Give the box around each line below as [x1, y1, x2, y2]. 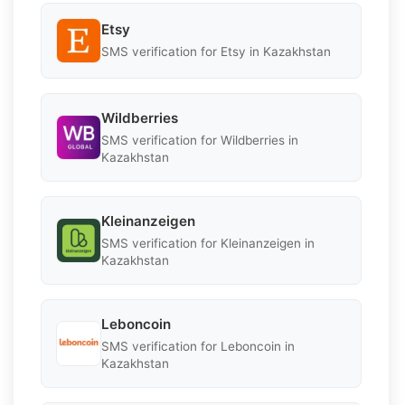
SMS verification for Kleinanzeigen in [101, 235, 315, 250]
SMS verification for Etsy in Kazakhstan [101, 44, 331, 60]
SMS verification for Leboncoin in [101, 338, 295, 353]
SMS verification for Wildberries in [101, 132, 298, 147]
